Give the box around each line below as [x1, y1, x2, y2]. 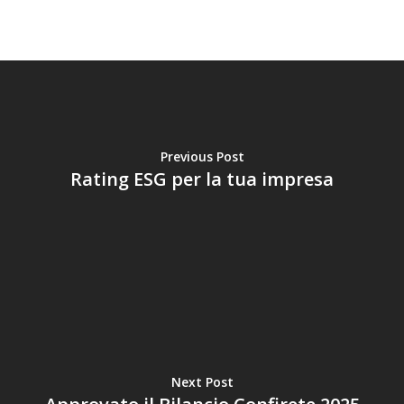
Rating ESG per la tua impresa [70, 166, 334, 191]
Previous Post [160, 147, 244, 165]
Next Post [170, 372, 234, 390]
